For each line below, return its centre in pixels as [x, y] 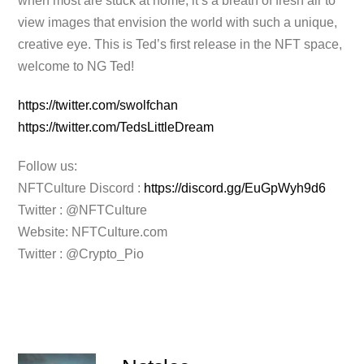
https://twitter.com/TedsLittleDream [116, 127]
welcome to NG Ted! [76, 67]
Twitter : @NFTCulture [83, 210]
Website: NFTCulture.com [93, 232]
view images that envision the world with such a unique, [178, 23]
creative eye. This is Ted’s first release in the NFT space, [180, 45]
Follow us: [48, 166]
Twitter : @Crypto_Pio [81, 253]
